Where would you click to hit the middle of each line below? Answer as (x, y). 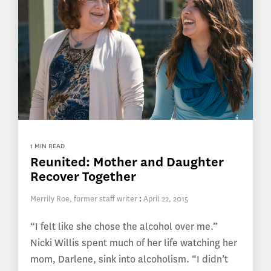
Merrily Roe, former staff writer (84, 199)
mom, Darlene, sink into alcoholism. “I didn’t (129, 260)
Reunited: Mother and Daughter (127, 162)
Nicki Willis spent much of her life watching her (134, 243)
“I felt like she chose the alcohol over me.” (124, 227)
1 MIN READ (47, 146)
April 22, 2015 (166, 199)
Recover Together (83, 177)
